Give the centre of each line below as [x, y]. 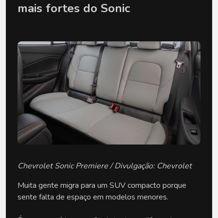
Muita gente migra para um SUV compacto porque [102, 185]
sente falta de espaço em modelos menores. [93, 197]
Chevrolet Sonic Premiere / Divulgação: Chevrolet [105, 166]
